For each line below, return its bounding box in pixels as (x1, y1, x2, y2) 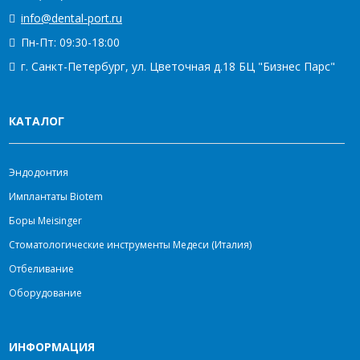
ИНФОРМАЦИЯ (9, 339, 95, 354)
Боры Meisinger (9, 214, 82, 227)
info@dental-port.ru (21, 10, 122, 26)
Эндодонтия (9, 166, 68, 179)
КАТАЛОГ (9, 113, 64, 129)
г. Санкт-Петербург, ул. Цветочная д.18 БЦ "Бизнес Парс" (21, 59, 335, 74)
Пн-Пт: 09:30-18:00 (21, 35, 120, 50)
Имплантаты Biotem (9, 190, 103, 203)
